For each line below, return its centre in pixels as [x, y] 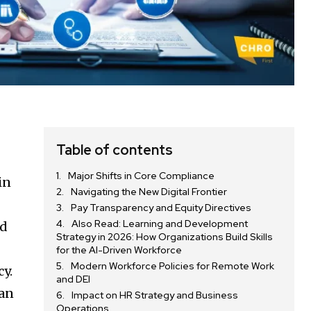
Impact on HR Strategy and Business [155, 295]
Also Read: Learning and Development [160, 224]
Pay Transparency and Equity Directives [161, 208]
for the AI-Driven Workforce [119, 250]
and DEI [74, 279]
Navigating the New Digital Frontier [149, 192]
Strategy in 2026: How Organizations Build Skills [165, 237]
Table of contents [115, 150]
